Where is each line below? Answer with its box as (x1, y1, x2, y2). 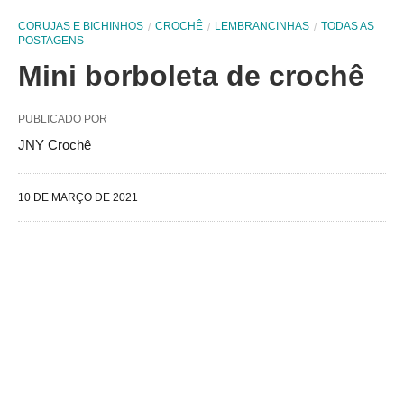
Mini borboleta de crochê (18, 60, 364, 92)
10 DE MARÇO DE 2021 (18, 191, 138, 204)
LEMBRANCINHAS (215, 20, 309, 32)
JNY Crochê (18, 137, 91, 152)
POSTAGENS (18, 34, 84, 47)
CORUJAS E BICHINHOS (18, 20, 143, 32)
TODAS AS (321, 20, 374, 32)
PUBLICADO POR (18, 113, 107, 125)
